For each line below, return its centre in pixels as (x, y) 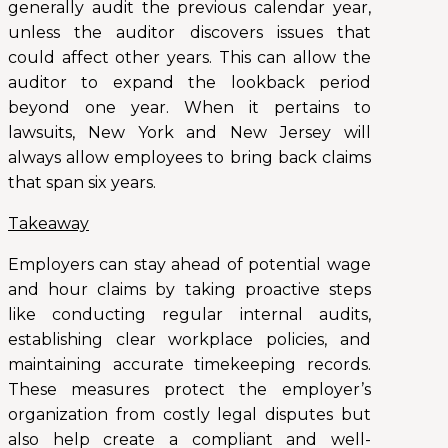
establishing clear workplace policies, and (189, 340)
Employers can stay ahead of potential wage (189, 265)
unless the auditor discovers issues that (189, 33)
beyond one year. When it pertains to (189, 108)
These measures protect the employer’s (189, 390)
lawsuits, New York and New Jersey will (189, 133)
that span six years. (82, 183)
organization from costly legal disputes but (189, 415)
